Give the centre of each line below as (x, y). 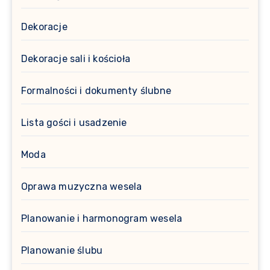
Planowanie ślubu (62, 250)
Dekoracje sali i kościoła (76, 58)
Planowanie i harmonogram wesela (102, 218)
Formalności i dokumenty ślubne (96, 90)
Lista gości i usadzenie (74, 122)
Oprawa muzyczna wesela (82, 186)
